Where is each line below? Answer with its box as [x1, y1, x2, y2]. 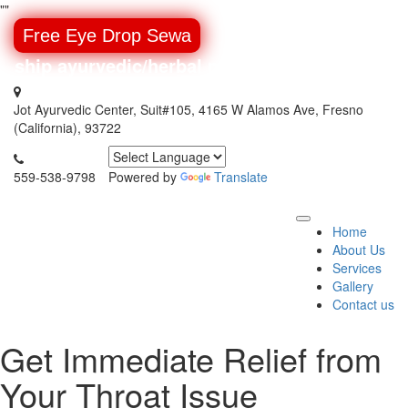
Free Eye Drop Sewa [23, 25, 191, 46]
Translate [214, 168, 268, 186]
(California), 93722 [14, 118, 121, 137]
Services [332, 259, 382, 277]
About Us [332, 240, 385, 259]
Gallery [332, 277, 373, 295]
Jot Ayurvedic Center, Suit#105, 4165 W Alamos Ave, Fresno [14, 100, 363, 118]
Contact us [332, 295, 394, 313]
